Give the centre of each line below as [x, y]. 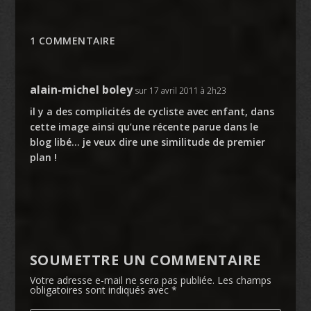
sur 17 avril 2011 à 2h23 [180, 90]
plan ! [43, 157]
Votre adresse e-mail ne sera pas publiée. [122, 280]
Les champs [244, 280]
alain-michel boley [81, 89]
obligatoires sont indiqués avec [100, 289]
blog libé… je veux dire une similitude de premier [147, 142]
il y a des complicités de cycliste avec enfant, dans [152, 111]
